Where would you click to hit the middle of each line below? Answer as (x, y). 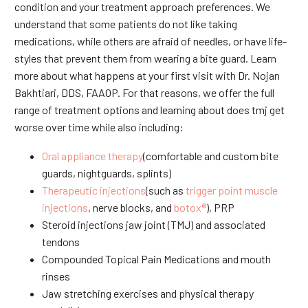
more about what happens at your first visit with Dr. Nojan (147, 75)
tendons (61, 242)
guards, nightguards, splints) (107, 173)
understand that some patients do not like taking (126, 23)
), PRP (220, 208)
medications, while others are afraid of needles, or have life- (151, 41)
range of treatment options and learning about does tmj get (150, 109)
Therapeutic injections (94, 190)
